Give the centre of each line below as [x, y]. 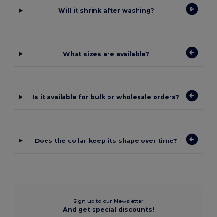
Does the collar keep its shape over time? [106, 140]
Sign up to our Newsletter [108, 201]
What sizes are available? [106, 54]
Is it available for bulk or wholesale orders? [106, 97]
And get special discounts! [108, 209]
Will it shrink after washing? [106, 11]
